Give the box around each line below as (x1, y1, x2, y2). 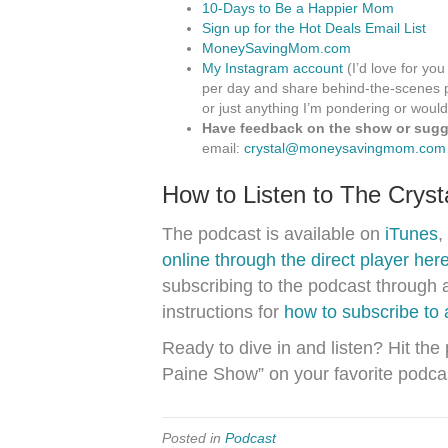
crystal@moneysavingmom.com (244, 140, 446, 157)
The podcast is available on (162, 224, 380, 245)
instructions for (162, 302, 284, 323)
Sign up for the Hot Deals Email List (202, 20, 426, 37)
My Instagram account (202, 60, 343, 77)
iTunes (380, 224, 438, 245)
